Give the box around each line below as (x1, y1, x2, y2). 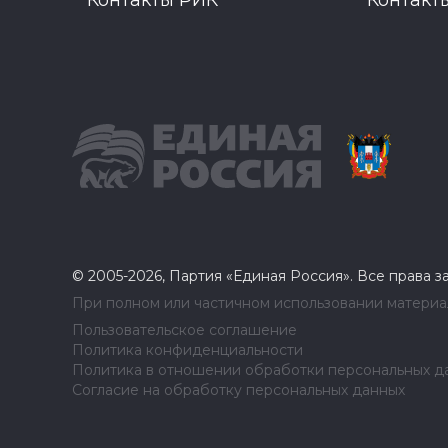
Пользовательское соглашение (72, 321, 297, 339)
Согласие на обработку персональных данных (72, 381, 405, 399)
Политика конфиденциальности (72, 341, 303, 359)
